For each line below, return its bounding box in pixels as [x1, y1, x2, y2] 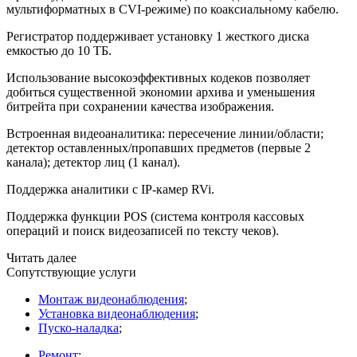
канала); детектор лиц [6, 155, 125, 170]
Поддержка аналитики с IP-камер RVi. [6, 182, 214, 197]
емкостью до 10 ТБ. [6, 44, 112, 58]
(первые [257, 141, 301, 155]
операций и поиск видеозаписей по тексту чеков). [6, 224, 279, 238]
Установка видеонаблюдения [38, 307, 195, 321]
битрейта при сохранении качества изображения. [6, 100, 274, 114]
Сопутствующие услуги [6, 265, 136, 280]
